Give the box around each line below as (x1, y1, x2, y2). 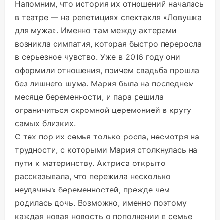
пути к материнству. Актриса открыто (15, 158, 165, 168)
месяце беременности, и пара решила (15, 92, 164, 102)
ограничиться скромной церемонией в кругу (15, 105, 191, 115)
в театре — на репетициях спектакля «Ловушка (15, 12, 202, 23)
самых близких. (15, 118, 76, 129)
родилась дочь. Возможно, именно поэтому (15, 198, 187, 208)
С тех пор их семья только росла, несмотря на (15, 132, 199, 142)
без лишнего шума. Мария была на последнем (15, 79, 194, 89)
